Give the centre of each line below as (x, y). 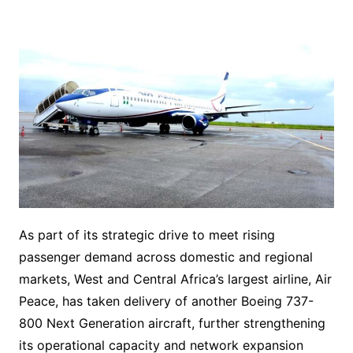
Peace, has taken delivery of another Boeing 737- (166, 301)
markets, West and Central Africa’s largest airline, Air (175, 279)
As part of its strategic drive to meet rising (147, 235)
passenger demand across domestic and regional (165, 257)
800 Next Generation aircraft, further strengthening (172, 323)
